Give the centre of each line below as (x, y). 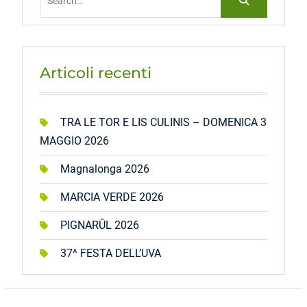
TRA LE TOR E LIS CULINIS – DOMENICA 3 (163, 122)
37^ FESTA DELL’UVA (110, 253)
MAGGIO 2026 (74, 141)
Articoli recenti (95, 73)
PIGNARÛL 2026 (99, 225)
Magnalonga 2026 (105, 169)
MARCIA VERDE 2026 (112, 197)
